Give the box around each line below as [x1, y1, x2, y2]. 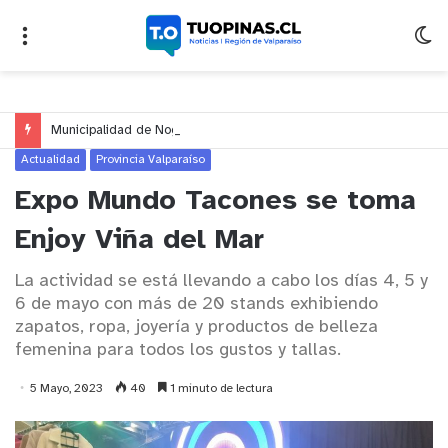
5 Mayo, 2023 [30, 382, 103, 396]
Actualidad [21, 153, 80, 167]
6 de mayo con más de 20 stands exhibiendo [15, 295, 378, 315]
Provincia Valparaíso [96, 153, 205, 167]
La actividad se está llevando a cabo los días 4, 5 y [15, 272, 428, 292]
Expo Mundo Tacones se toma [15, 187, 416, 217]
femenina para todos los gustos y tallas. [15, 341, 341, 361]
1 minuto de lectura [167, 382, 273, 396]
